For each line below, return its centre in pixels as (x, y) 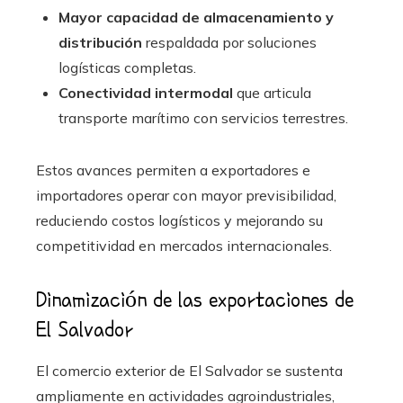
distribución (100, 42)
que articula (272, 92)
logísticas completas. (127, 67)
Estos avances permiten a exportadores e (173, 170)
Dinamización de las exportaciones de (195, 299)
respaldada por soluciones (229, 42)
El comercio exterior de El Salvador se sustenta (189, 370)
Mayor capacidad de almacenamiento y (196, 17)
